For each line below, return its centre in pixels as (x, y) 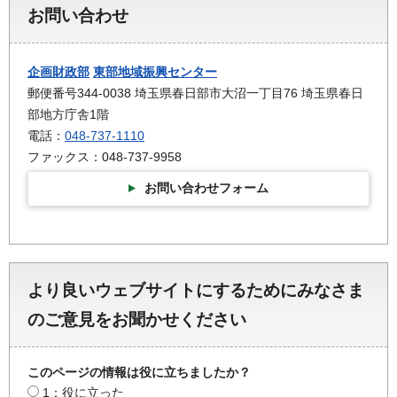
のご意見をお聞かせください (137, 319)
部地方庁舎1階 (68, 115)
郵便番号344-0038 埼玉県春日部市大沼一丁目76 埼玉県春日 (195, 93)
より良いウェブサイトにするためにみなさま (196, 290)
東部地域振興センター (155, 72)
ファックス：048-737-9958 (105, 157)
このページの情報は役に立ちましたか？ (139, 372)
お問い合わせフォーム (206, 188)
